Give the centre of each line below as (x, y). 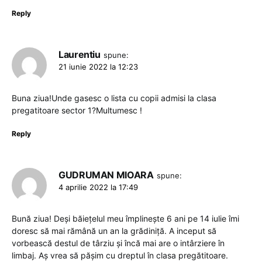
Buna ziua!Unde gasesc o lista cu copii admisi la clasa (114, 98)
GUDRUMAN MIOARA (106, 175)
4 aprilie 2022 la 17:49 (98, 187)
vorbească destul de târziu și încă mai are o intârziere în (118, 243)
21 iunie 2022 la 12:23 (98, 67)
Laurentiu (80, 54)
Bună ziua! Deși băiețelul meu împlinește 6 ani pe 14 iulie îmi (125, 218)
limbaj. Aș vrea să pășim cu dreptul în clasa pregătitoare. (120, 255)
